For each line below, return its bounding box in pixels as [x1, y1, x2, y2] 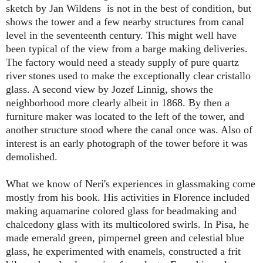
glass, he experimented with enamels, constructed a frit [6, 245, 241, 257]
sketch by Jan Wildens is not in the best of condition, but [6, 2, 251, 14]
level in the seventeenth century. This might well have [6, 29, 237, 41]
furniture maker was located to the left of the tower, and [6, 110, 244, 122]
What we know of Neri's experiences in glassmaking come [6, 177, 255, 190]
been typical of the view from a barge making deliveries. [6, 42, 248, 55]
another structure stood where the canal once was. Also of [6, 123, 252, 136]
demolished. [6, 150, 58, 163]
